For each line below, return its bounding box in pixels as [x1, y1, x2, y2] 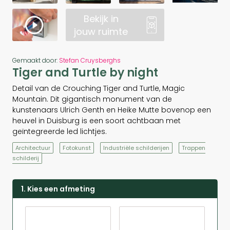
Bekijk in [83, 12, 119, 25]
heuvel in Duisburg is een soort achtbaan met [12, 115, 181, 126]
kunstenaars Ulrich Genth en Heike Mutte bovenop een [12, 104, 211, 115]
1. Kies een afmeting [21, 183, 95, 194]
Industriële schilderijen [103, 143, 169, 152]
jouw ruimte [74, 25, 128, 38]
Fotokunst [63, 143, 91, 152]
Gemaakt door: [12, 55, 59, 65]
